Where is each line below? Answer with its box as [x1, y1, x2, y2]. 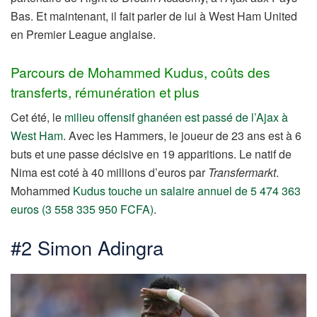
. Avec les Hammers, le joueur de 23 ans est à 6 [63, 127, 301, 144]
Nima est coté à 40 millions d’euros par [11, 164, 208, 181]
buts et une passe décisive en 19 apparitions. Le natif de [11, 146, 292, 163]
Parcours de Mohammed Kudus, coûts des [11, 62, 270, 81]
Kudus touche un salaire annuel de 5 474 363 [73, 183, 301, 200]
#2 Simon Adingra [11, 234, 163, 262]
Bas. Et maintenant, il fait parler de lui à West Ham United [11, 8, 297, 25]
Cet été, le [11, 109, 64, 126]
